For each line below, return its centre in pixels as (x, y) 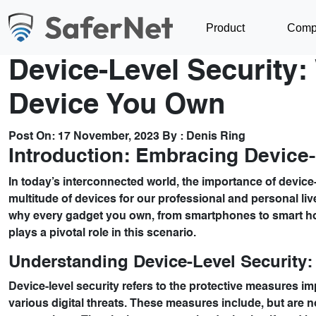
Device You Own (117, 106)
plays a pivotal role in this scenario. (102, 233)
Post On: (32, 137)
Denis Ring (216, 137)
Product (226, 28)
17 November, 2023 (107, 137)
